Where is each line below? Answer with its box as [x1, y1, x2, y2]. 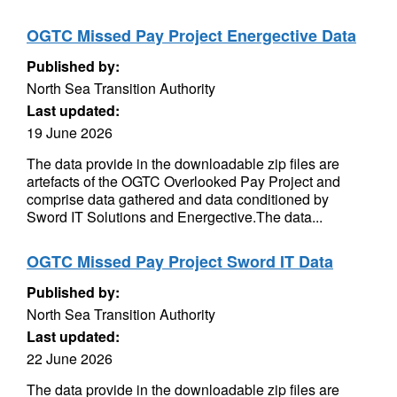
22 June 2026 [27, 348, 113, 369]
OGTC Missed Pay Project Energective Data [27, 24, 356, 47]
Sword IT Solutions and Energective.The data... [27, 206, 323, 227]
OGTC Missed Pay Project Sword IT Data [27, 250, 333, 273]
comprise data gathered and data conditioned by [27, 189, 329, 209]
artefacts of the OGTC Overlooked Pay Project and [27, 171, 340, 191]
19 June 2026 [27, 122, 113, 143]
